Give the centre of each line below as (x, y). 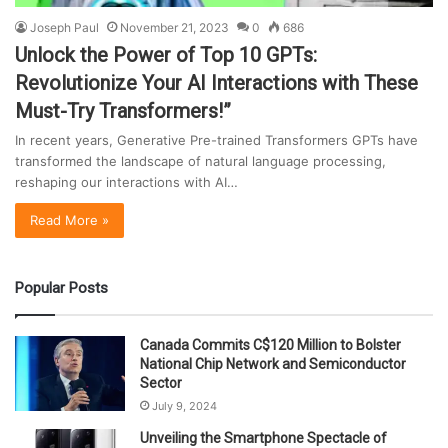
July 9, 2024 (184, 405)
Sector (161, 382)
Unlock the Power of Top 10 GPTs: (166, 54)
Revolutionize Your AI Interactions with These (216, 82)
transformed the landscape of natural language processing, (200, 160)
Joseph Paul (64, 27)
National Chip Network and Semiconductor (273, 363)
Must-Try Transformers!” (123, 110)
